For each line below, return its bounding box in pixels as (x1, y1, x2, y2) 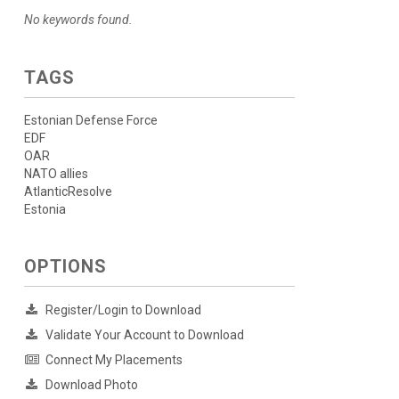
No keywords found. (23, 12, 133, 27)
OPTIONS (23, 256, 107, 277)
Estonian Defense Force (23, 113, 158, 127)
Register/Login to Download (45, 303, 201, 317)
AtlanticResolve (23, 184, 112, 199)
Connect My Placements (45, 353, 183, 367)
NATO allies (23, 167, 88, 181)
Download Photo (45, 378, 138, 392)
